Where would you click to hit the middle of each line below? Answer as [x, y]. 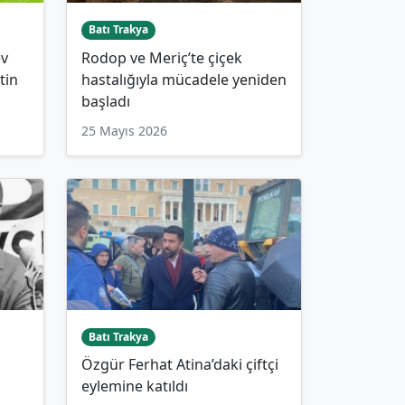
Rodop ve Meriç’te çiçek [162, 57]
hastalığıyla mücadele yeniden [184, 79]
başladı [106, 101]
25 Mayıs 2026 [124, 130]
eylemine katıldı [135, 386]
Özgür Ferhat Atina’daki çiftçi [180, 365]
